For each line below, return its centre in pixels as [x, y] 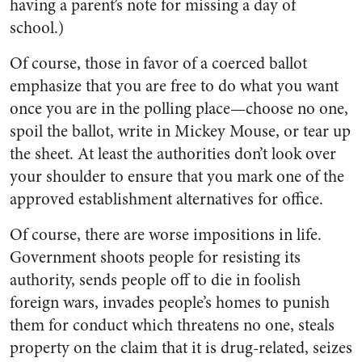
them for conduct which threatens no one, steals [172, 325]
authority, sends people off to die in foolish [155, 280]
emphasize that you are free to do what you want [174, 86]
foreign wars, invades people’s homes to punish [170, 303]
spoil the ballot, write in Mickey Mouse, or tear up [180, 131]
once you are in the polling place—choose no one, [179, 109]
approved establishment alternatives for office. [166, 199]
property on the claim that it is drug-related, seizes [181, 348]
